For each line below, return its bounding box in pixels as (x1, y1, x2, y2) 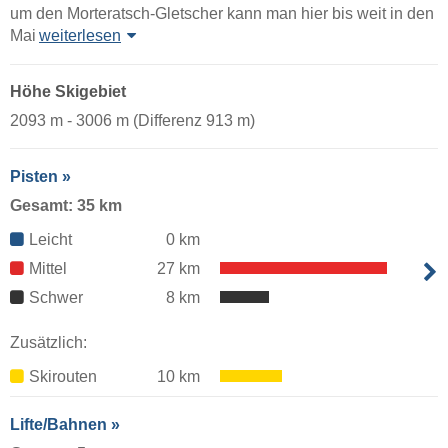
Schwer (29, 289, 83, 307)
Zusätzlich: (10, 334, 87, 352)
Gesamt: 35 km (10, 197, 122, 215)
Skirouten (29, 368, 97, 386)
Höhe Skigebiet (10, 83, 126, 101)
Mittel (29, 260, 67, 278)
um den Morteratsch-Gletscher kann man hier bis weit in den (10, 5, 434, 23)
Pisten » (10, 168, 71, 186)
